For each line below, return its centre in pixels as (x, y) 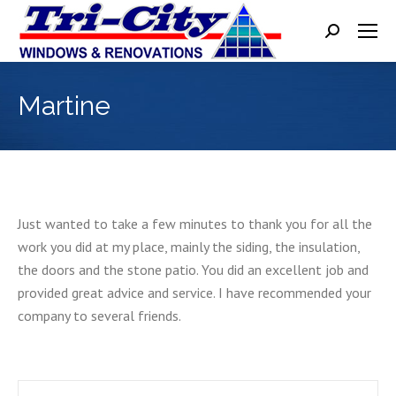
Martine (64, 106)
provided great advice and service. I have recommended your (194, 293)
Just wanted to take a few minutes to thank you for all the (195, 224)
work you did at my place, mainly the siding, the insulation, (189, 247)
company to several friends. (99, 316)
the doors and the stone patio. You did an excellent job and (193, 270)
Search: (346, 34)
